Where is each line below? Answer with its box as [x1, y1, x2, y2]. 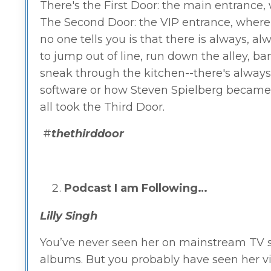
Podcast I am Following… [64, 181, 207, 195]
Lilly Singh [40, 209, 97, 223]
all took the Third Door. [40, 100, 165, 114]
